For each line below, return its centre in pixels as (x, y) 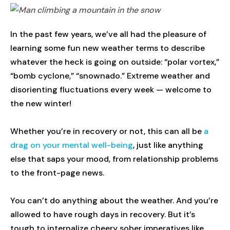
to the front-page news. (58, 173)
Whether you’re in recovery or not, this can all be (107, 131)
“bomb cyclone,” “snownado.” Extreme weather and (110, 76)
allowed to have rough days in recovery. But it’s (103, 215)
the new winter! (41, 104)
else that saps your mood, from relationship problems (114, 159)
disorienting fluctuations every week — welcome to (111, 90)
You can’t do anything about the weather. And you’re (114, 201)
